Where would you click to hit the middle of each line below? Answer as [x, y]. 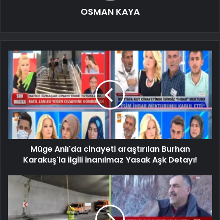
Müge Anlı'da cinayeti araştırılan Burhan [110, 149]
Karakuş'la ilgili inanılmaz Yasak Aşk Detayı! [110, 160]
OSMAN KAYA [110, 11]
